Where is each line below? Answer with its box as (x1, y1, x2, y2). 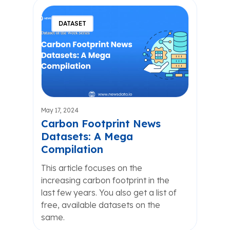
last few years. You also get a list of (41, 187, 177, 198)
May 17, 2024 (41, 106, 79, 114)
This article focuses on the (41, 163, 142, 173)
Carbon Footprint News (41, 117, 161, 130)
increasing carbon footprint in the (41, 175, 169, 185)
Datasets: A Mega (41, 130, 133, 143)
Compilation (41, 143, 103, 156)
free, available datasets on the (41, 200, 160, 210)
